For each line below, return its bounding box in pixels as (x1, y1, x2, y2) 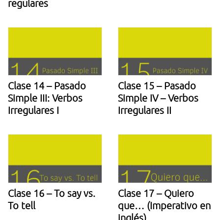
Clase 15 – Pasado (118, 80, 196, 92)
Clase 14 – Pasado (8, 80, 86, 92)
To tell (8, 199, 35, 211)
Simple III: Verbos (8, 92, 82, 104)
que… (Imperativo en (118, 199, 211, 211)
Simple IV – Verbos (118, 92, 198, 104)
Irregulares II (118, 104, 171, 116)
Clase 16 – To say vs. (8, 187, 95, 199)
